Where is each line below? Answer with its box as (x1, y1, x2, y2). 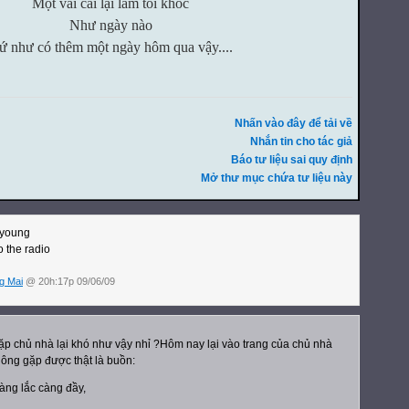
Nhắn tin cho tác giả (250, 134, 352, 148)
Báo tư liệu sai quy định (231, 152, 352, 166)
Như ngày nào (68, 17, 152, 33)
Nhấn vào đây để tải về (235, 116, 352, 130)
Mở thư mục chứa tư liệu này (201, 171, 352, 184)
